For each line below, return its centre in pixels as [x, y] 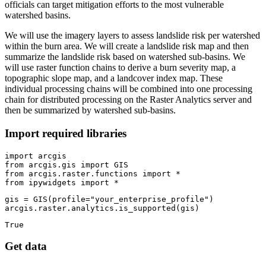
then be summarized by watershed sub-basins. [90, 110]
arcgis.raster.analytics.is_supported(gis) [102, 208]
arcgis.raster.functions [83, 173]
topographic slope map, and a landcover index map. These [114, 78]
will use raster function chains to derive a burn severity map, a [120, 68]
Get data [26, 246]
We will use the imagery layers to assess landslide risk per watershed [132, 36]
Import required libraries [66, 133]
